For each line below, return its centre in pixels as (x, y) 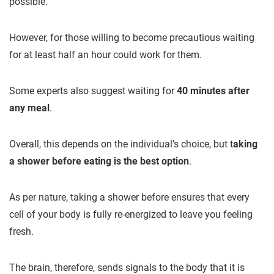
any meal (29, 108)
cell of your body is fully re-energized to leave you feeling (131, 214)
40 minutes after (213, 91)
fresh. (21, 231)
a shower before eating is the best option (99, 161)
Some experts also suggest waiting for (93, 91)
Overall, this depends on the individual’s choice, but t (121, 144)
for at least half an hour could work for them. (106, 55)
